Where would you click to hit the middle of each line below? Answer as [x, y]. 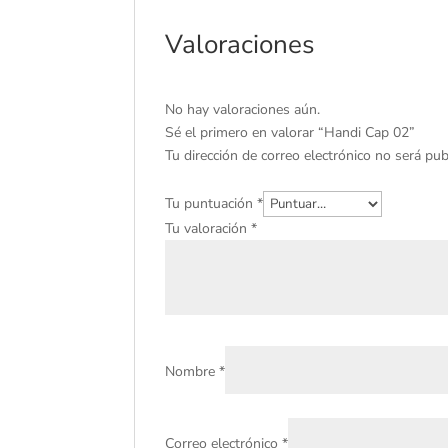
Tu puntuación [211, 204]
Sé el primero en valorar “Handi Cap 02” [290, 133]
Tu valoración [208, 229]
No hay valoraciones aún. [243, 110]
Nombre [192, 372]
